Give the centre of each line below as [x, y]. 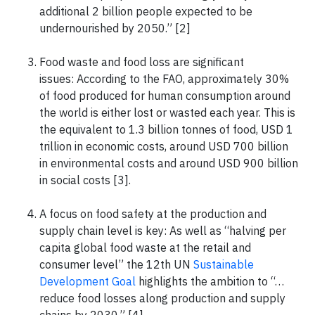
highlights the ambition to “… [210, 281]
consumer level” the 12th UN [116, 264]
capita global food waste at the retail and [145, 247]
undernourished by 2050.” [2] [115, 28]
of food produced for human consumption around [165, 95]
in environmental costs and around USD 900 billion [169, 163]
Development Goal [88, 281]
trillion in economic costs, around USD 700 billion [164, 146]
